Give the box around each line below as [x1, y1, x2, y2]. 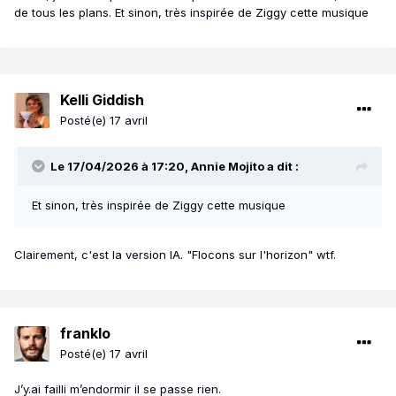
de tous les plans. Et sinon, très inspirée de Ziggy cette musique [14, 5, 369, 20]
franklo [60, 324, 110, 343]
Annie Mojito [191, 159, 264, 174]
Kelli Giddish [60, 91, 144, 110]
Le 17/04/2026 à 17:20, [50, 159, 191, 174]
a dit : [264, 159, 299, 174]
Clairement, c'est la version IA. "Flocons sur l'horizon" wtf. [14, 247, 336, 263]
